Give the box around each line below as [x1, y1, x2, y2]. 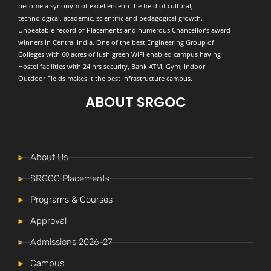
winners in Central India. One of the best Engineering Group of [18, 38, 214, 47]
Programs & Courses [30, 194, 113, 206]
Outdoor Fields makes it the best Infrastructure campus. [18, 74, 192, 83]
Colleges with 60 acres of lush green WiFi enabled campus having [18, 50, 221, 59]
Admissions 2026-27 [30, 237, 112, 248]
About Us [30, 152, 68, 163]
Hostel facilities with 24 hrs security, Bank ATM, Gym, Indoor [18, 62, 205, 71]
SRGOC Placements [30, 173, 109, 184]
